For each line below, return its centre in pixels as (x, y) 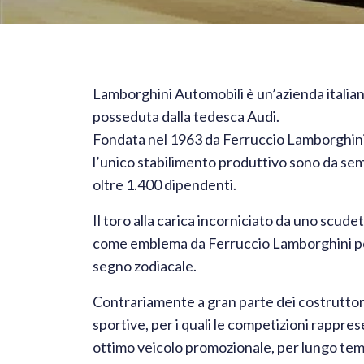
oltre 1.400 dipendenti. (165, 184)
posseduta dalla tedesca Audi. (186, 116)
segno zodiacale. (145, 266)
